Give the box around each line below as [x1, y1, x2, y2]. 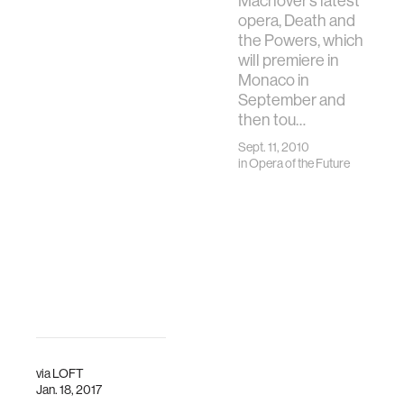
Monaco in [238, 71, 309, 89]
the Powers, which [238, 32, 363, 50]
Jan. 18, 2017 [36, 382, 102, 397]
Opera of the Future [249, 156, 350, 170]
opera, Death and [238, 12, 355, 30]
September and [238, 91, 345, 109]
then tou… [238, 111, 306, 129]
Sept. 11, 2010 [238, 140, 309, 154]
